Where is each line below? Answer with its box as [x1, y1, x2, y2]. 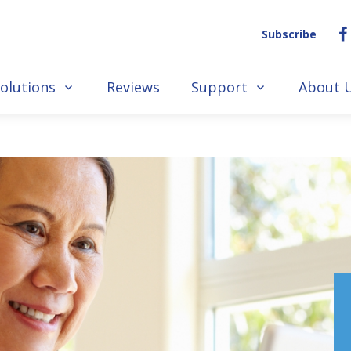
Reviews [107, 77, 160, 96]
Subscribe [262, 26, 317, 42]
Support [191, 77, 248, 96]
